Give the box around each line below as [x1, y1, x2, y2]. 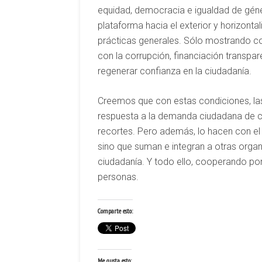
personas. [98, 171, 139, 182]
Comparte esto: [98, 206, 133, 215]
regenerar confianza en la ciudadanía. [98, 65, 251, 77]
